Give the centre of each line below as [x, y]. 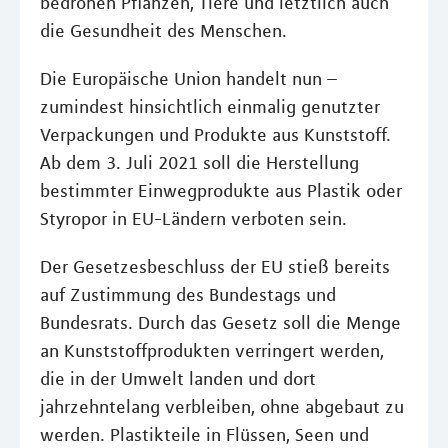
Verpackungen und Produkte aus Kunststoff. [215, 135]
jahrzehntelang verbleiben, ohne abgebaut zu [222, 407]
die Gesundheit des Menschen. [163, 31]
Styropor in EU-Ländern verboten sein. [193, 219]
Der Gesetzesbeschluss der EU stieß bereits [215, 267]
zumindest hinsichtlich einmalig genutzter [210, 107]
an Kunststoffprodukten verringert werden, [212, 351]
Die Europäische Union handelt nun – [188, 79]
